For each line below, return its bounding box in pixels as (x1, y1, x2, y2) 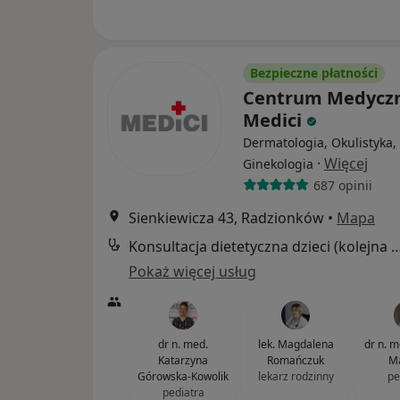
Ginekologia (243, 155, 313, 172)
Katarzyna (158, 353, 208, 368)
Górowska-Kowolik (137, 369, 229, 384)
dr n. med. (158, 337, 208, 352)
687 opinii (312, 176, 372, 194)
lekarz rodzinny (257, 369, 334, 384)
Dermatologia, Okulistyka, (243, 134, 396, 151)
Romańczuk (267, 353, 324, 368)
